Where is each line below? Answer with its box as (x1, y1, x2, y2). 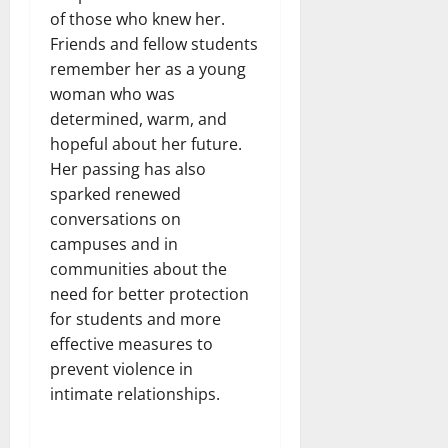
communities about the (50, 257, 227, 280)
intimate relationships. (50, 382, 220, 405)
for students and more (50, 307, 221, 330)
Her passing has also (50, 157, 206, 180)
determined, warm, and (50, 107, 227, 130)
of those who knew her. (50, 7, 225, 30)
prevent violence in (50, 357, 193, 380)
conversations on (50, 207, 181, 230)
